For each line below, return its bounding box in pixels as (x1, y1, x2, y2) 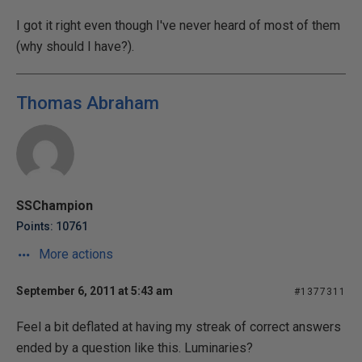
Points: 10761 (16, 220, 88, 233)
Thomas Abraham (16, 93, 159, 113)
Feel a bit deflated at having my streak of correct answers (16, 319, 341, 335)
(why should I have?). (16, 39, 134, 54)
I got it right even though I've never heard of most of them (16, 18, 340, 33)
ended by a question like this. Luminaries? (16, 340, 253, 356)
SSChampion (16, 198, 93, 213)
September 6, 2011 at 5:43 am (16, 284, 173, 297)
